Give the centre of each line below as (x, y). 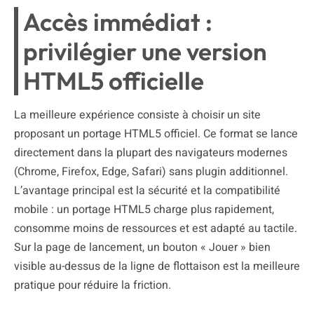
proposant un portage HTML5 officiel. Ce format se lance (156, 134)
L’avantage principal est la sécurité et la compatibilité (147, 190)
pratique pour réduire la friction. (93, 285)
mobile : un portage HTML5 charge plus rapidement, (144, 209)
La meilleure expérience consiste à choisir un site (137, 115)
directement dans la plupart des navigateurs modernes (151, 152)
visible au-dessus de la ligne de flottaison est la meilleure (157, 266)
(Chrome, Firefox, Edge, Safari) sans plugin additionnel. (151, 171)
